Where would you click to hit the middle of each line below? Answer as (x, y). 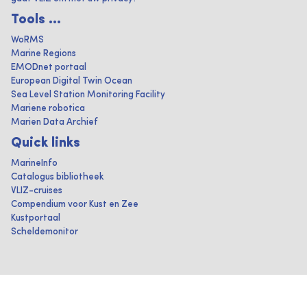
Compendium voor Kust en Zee (75, 205)
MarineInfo (34, 163)
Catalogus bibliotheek (58, 177)
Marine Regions (44, 54)
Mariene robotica (48, 109)
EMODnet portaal (49, 67)
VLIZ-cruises (37, 191)
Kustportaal (36, 218)
